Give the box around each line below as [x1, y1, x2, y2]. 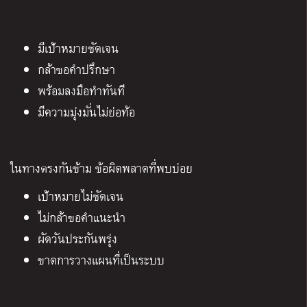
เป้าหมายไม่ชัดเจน [38, 187, 123, 206]
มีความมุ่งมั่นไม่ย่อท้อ [38, 103, 135, 122]
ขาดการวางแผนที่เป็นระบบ [38, 251, 164, 270]
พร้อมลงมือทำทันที [38, 82, 125, 101]
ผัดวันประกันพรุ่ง [38, 230, 117, 249]
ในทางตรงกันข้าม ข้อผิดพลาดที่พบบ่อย [10, 159, 193, 178]
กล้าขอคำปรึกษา [38, 60, 115, 79]
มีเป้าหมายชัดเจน [38, 39, 119, 58]
